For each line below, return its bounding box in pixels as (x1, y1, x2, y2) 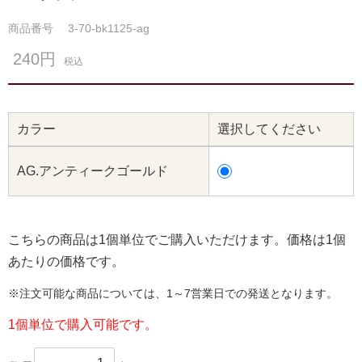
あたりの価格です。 (8, 254, 124, 268)
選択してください (217, 121, 321, 136)
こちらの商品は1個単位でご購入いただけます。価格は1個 (8, 232, 346, 246)
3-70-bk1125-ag (68, 21, 149, 35)
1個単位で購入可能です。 (8, 317, 158, 331)
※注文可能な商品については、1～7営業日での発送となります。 (8, 286, 338, 300)
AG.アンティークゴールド (17, 163, 168, 178)
